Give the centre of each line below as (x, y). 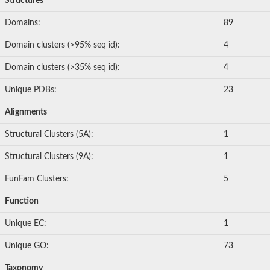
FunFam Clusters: (37, 179)
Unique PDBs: (31, 90)
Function (22, 202)
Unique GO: (27, 246)
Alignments (26, 112)
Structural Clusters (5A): (49, 135)
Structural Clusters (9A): (49, 157)
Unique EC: (26, 224)
